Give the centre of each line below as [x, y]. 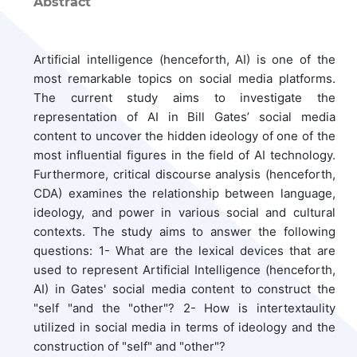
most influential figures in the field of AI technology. [184, 155]
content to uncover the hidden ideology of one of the [184, 135]
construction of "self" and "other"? [130, 346]
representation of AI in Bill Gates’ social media [184, 116]
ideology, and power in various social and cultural [184, 212]
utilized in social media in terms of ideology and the [184, 327]
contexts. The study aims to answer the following [184, 231]
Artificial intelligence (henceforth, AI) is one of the [184, 59]
